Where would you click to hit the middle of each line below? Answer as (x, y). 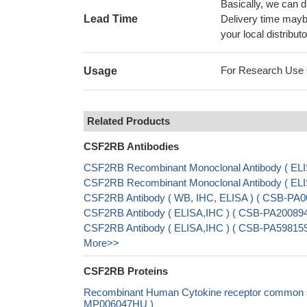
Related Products (128, 121)
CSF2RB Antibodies (131, 146)
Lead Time (111, 19)
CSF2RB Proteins (126, 271)
